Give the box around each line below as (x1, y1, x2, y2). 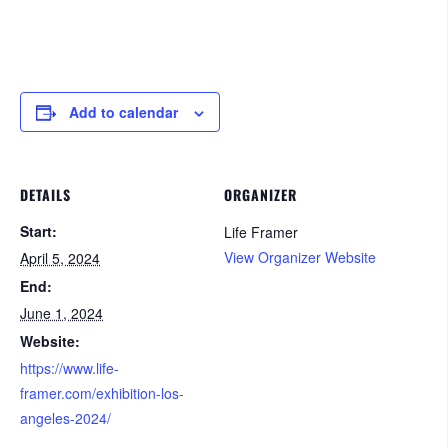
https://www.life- (20, 357, 119, 378)
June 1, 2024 (20, 302, 103, 323)
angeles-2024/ (20, 407, 111, 428)
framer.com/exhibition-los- (20, 382, 184, 403)
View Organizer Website (224, 246, 376, 267)
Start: (20, 220, 57, 241)
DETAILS (20, 183, 71, 205)
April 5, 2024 (20, 247, 100, 268)
